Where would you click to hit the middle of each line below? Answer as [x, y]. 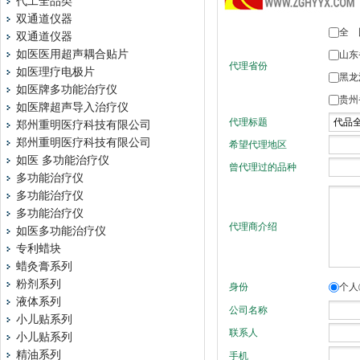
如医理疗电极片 [55, 72]
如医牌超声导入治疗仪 [72, 107]
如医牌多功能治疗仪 [67, 90]
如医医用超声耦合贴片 [72, 54]
